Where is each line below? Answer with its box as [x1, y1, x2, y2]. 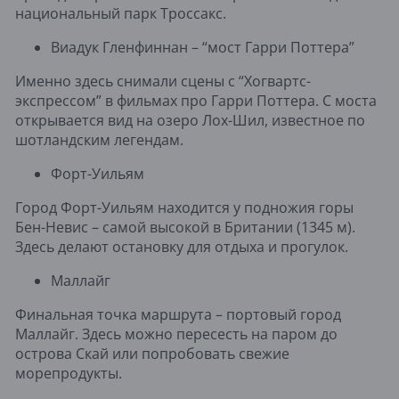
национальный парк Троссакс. [15, 3, 226, 23]
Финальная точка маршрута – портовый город [15, 304, 341, 324]
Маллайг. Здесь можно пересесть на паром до [15, 323, 338, 344]
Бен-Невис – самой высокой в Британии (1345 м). [15, 216, 355, 237]
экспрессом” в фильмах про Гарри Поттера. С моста [15, 90, 377, 110]
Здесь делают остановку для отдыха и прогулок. [15, 236, 348, 256]
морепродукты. [15, 362, 122, 383]
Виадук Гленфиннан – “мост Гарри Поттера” [51, 37, 354, 57]
